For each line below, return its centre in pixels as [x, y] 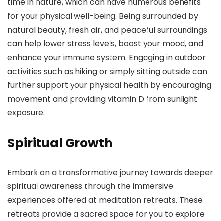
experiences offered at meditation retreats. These [105, 200]
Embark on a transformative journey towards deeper [110, 173]
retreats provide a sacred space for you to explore [106, 214]
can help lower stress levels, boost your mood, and [105, 44]
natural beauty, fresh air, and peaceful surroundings [107, 30]
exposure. [26, 113]
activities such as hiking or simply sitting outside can [107, 72]
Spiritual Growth [60, 143]
